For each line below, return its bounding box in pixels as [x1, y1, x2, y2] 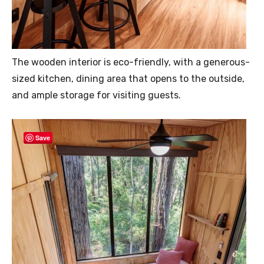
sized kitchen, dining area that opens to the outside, [12, 73, 245, 85]
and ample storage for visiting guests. [12, 90, 181, 101]
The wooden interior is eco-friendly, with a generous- [12, 57, 250, 68]
